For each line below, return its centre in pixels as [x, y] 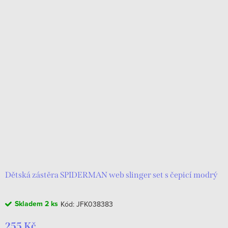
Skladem [30, 204]
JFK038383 [95, 204]
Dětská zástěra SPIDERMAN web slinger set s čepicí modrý [111, 175]
